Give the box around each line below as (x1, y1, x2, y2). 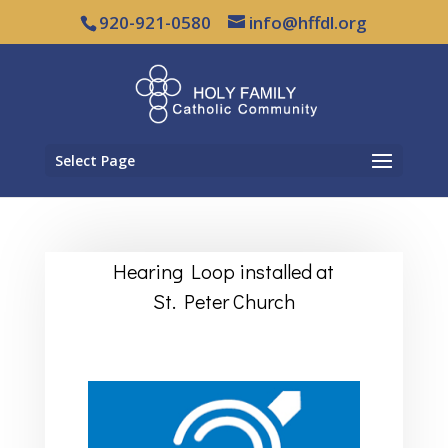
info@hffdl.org (249, 10, 368, 34)
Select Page (54, 150, 135, 170)
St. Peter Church (152, 287, 295, 314)
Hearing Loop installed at (113, 257, 335, 284)
